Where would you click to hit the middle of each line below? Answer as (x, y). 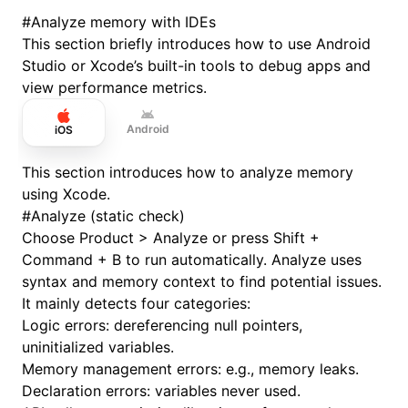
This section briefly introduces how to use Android (196, 44)
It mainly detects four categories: (136, 304)
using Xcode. (66, 194)
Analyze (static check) (108, 216)
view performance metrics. (114, 88)
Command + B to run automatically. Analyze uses (192, 260)
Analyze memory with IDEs (123, 22)
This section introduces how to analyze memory (188, 173)
